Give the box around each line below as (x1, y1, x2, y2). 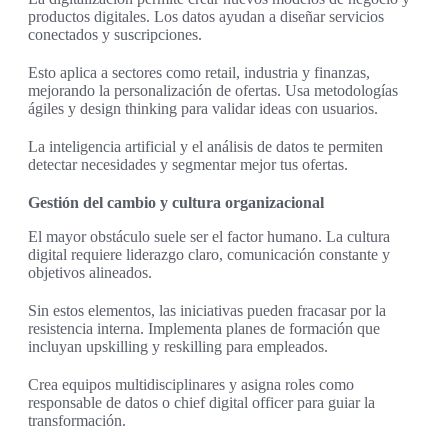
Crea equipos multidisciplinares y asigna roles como (28, 376, 354, 394)
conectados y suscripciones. (28, 26, 202, 44)
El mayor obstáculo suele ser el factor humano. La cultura (28, 228, 390, 246)
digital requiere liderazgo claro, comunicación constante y (28, 246, 390, 264)
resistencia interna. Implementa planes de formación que (28, 320, 380, 338)
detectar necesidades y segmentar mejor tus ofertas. (28, 156, 348, 174)
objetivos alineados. (28, 264, 152, 282)
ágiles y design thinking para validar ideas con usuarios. (28, 100, 378, 118)
